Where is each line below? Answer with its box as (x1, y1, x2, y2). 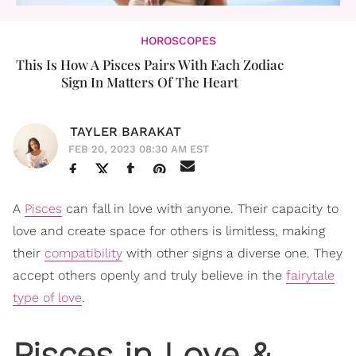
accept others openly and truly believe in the (13, 268, 286, 283)
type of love (13, 290, 82, 305)
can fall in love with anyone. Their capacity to (62, 201, 339, 216)
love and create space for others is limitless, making (13, 223, 325, 238)
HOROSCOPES (140, 34, 216, 47)
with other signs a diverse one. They (122, 246, 342, 261)
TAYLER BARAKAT (70, 124, 181, 139)
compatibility (44, 246, 122, 261)
